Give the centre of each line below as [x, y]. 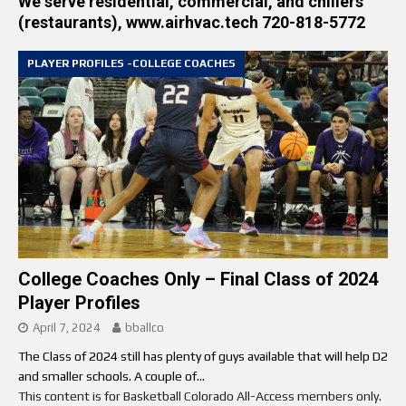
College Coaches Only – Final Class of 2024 [198, 279]
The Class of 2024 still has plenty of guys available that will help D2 [203, 356]
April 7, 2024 [67, 327]
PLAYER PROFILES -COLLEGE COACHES [131, 63]
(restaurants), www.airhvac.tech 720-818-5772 [192, 22]
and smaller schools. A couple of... [111, 376]
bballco [145, 327]
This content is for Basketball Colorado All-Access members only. [200, 396]
